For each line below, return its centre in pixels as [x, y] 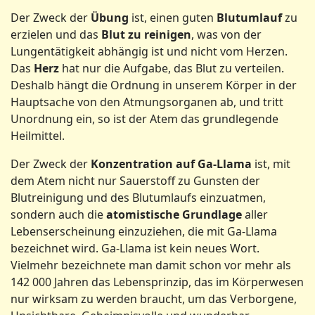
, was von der [226, 34]
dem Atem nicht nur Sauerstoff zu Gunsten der [135, 181]
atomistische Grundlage [174, 214]
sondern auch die [58, 214]
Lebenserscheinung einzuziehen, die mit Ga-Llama [144, 231]
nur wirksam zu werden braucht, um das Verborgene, [154, 299]
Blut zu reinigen [146, 34]
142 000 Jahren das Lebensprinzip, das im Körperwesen [157, 282]
